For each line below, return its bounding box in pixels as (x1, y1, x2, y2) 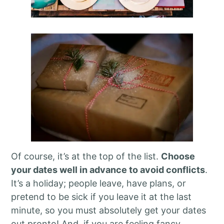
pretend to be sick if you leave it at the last (11, 191, 192, 202)
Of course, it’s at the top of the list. (11, 150, 161, 161)
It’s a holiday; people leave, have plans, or (11, 177, 186, 188)
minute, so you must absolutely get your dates (11, 204, 206, 215)
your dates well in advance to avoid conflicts (11, 164, 205, 175)
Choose (161, 150, 195, 161)
